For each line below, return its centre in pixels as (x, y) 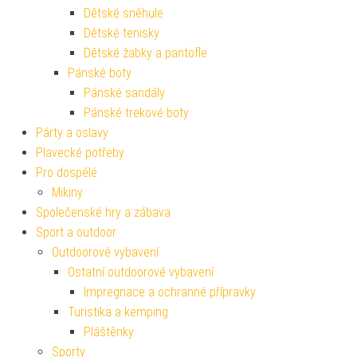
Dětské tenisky (122, 33)
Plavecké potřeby (80, 153)
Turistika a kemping (118, 312)
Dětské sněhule (124, 13)
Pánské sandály (124, 93)
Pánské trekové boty (136, 113)
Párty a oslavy (72, 133)
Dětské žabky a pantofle (145, 53)
